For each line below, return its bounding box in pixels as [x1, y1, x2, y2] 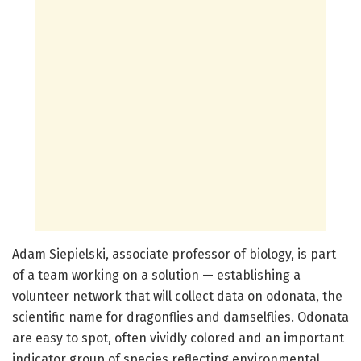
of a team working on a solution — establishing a [12, 267, 301, 283]
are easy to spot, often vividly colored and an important [12, 330, 344, 346]
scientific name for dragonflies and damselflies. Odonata [12, 309, 349, 325]
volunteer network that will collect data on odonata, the [12, 288, 342, 304]
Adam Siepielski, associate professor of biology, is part [12, 246, 336, 262]
